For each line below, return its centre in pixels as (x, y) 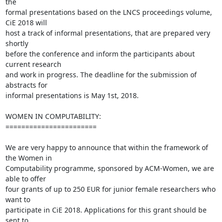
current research (34, 64)
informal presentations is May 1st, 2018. (72, 95)
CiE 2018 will (27, 23)
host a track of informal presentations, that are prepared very (108, 33)
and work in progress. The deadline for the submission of (101, 75)
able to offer (27, 179)
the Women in (29, 158)
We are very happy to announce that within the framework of (107, 147)
